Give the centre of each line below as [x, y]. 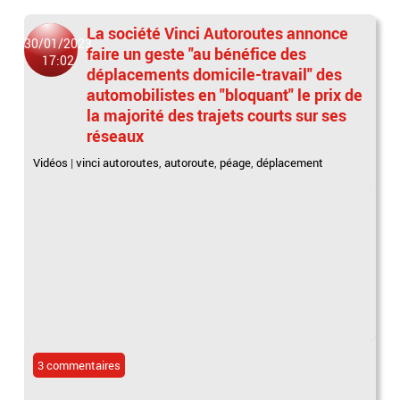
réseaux [116, 136]
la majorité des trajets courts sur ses [217, 116]
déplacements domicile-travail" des [215, 75]
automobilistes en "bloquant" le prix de [225, 95]
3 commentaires [79, 366]
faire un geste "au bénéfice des [197, 54]
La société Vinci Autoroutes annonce [218, 33]
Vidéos [51, 163]
